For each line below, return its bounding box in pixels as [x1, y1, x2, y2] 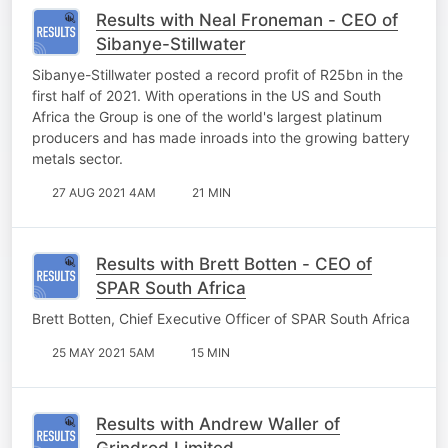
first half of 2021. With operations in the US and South [32, 86, 381, 104]
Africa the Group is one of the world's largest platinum [32, 107, 382, 125]
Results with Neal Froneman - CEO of [96, 9, 398, 30]
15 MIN [191, 344, 230, 360]
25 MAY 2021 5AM [52, 344, 155, 360]
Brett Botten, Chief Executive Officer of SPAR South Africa [32, 309, 410, 327]
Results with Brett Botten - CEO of [96, 253, 372, 274]
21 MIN [192, 184, 231, 200]
